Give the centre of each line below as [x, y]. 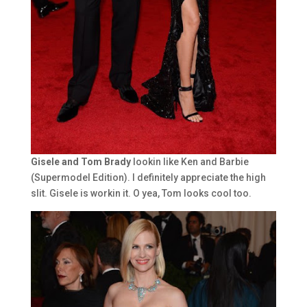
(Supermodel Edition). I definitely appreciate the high [148, 177]
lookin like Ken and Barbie [189, 161]
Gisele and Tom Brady [81, 161]
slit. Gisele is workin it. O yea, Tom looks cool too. [141, 193]
